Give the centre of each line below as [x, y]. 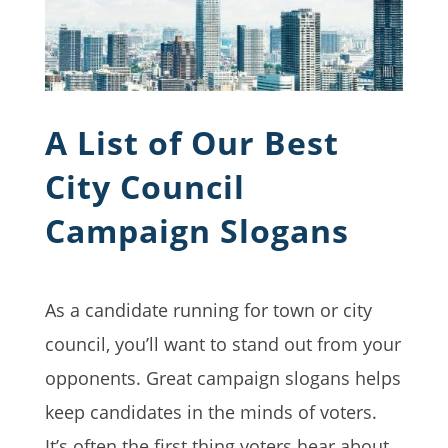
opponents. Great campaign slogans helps [222, 377]
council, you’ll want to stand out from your [222, 343]
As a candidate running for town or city [208, 309]
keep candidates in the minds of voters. [210, 411]
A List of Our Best [191, 142]
